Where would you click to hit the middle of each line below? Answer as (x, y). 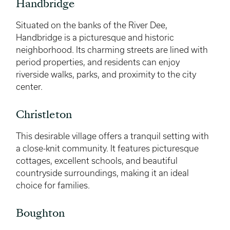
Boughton (40, 214)
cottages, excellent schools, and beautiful (97, 160)
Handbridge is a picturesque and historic (95, 37)
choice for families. (53, 185)
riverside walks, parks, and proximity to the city (106, 74)
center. (29, 87)
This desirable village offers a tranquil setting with (112, 136)
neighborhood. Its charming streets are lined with (112, 50)
